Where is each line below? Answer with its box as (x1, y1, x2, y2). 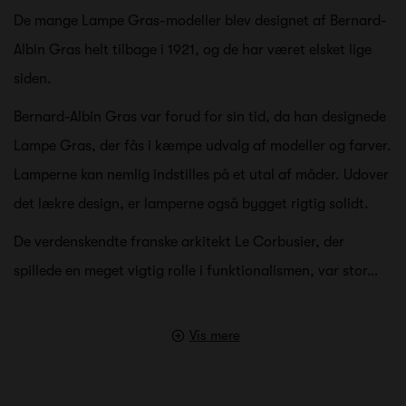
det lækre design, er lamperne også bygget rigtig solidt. (14, 195, 369, 212)
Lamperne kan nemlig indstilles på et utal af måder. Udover (14, 166, 389, 183)
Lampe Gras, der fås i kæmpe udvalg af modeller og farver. (14, 137, 391, 154)
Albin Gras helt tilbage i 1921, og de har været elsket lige (14, 41, 372, 58)
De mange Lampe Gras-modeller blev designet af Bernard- (14, 12, 387, 29)
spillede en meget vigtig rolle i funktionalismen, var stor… (14, 262, 378, 279)
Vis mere (188, 326, 240, 343)
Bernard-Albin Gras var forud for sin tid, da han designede (14, 108, 386, 125)
